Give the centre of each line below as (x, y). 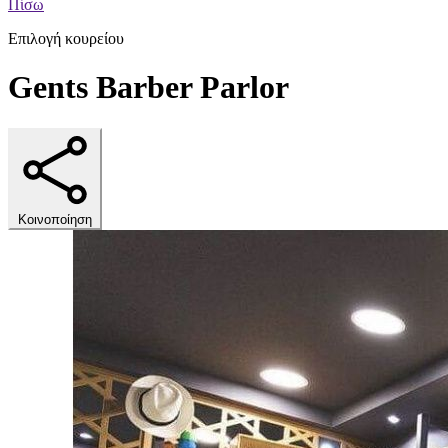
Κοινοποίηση (55, 219)
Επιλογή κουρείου (66, 38)
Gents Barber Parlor (148, 87)
